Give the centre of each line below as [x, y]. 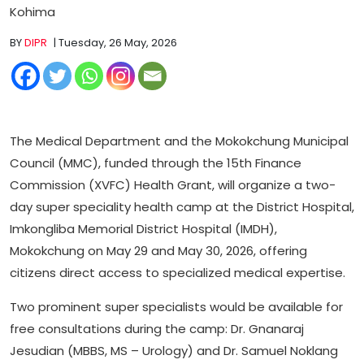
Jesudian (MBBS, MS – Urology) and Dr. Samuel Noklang [174, 350]
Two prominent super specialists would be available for [176, 306]
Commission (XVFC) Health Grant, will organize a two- [173, 184]
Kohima [32, 11]
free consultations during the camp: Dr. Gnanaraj [157, 328]
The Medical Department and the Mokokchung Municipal [179, 141]
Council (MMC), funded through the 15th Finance [156, 162]
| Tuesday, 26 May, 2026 [114, 42]
